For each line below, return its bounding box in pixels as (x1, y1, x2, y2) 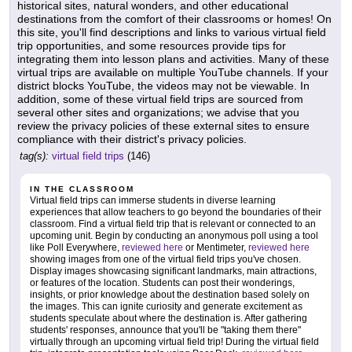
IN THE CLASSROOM (30, 184, 134, 193)
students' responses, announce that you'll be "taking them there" (30, 324, 301, 335)
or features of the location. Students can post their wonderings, (30, 277, 295, 288)
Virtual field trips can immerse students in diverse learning (30, 194, 276, 206)
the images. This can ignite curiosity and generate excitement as (30, 300, 302, 312)
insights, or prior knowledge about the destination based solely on (30, 288, 310, 300)
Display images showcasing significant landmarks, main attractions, (30, 265, 317, 277)
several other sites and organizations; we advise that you (17, 105, 299, 119)
